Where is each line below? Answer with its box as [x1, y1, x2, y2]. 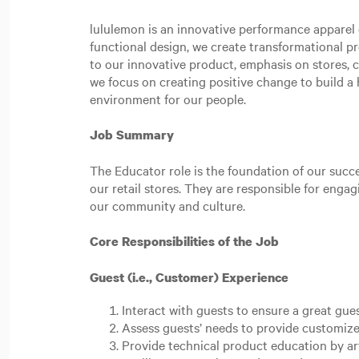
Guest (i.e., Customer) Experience [90, 268, 292, 286]
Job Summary [90, 126, 177, 143]
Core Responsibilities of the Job [90, 232, 282, 250]
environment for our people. [90, 90, 249, 107]
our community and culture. [90, 196, 248, 214]
